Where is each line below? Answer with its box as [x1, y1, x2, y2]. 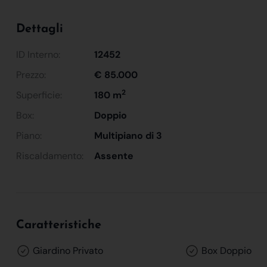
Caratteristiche [16, 219, 101, 231]
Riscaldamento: [16, 149, 83, 162]
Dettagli [16, 23, 63, 35]
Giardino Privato [30, 244, 103, 257]
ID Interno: [16, 48, 60, 61]
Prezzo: [16, 68, 46, 81]
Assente [94, 149, 134, 162]
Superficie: [16, 88, 62, 101]
